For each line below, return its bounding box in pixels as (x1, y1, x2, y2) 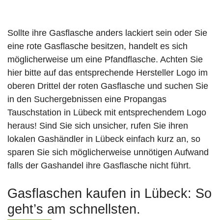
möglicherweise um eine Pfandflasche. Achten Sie (7, 55, 203, 65)
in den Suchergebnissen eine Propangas (7, 94, 166, 105)
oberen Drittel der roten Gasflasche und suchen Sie (7, 81, 208, 91)
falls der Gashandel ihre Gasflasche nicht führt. (7, 161, 191, 171)
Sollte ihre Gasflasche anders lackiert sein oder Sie (7, 28, 207, 38)
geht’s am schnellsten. (7, 202, 140, 217)
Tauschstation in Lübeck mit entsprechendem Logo (7, 108, 206, 118)
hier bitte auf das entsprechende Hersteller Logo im (7, 68, 208, 78)
